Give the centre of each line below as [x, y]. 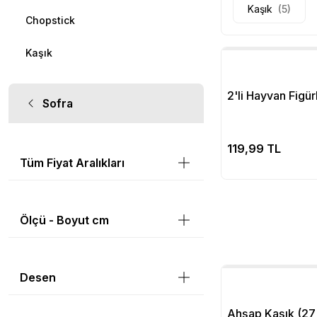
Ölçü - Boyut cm [64, 220]
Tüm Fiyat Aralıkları [72, 163]
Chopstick [50, 20]
